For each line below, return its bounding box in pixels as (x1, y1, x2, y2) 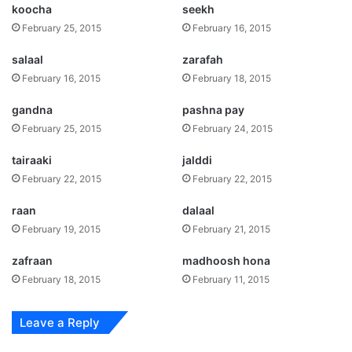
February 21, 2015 (192, 222, 270, 235)
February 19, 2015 (22, 222, 101, 235)
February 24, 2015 (192, 122, 273, 134)
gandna (12, 102, 53, 116)
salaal (12, 52, 43, 66)
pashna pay (182, 102, 244, 116)
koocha (12, 2, 52, 16)
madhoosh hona (182, 253, 270, 267)
